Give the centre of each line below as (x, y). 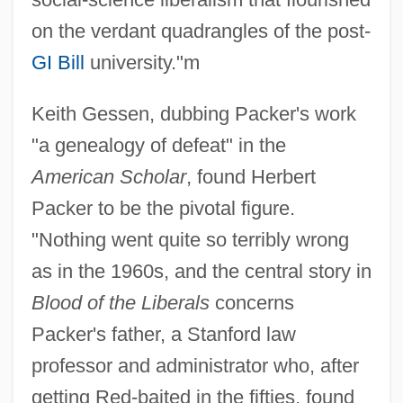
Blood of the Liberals (120, 302)
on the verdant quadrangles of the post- (201, 31)
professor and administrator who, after (195, 365)
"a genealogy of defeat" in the (158, 145)
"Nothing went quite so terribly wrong (190, 239)
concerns (251, 302)
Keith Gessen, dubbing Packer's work (193, 113)
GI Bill (58, 62)
